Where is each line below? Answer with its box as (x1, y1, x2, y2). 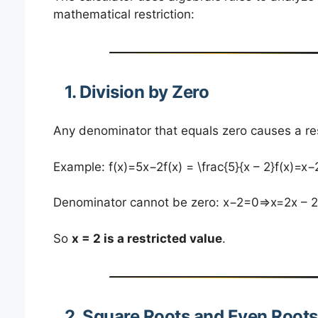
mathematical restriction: (53, 6, 194, 21)
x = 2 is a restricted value (71, 231, 222, 246)
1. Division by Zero (64, 81, 209, 102)
